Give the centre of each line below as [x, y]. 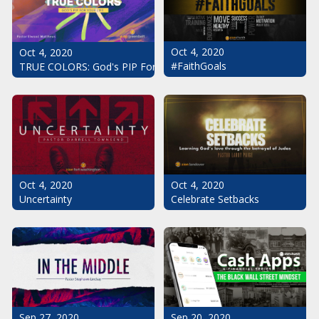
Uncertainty [46, 199]
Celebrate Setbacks [215, 199]
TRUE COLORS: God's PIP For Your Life [110, 66]
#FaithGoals [199, 66]
